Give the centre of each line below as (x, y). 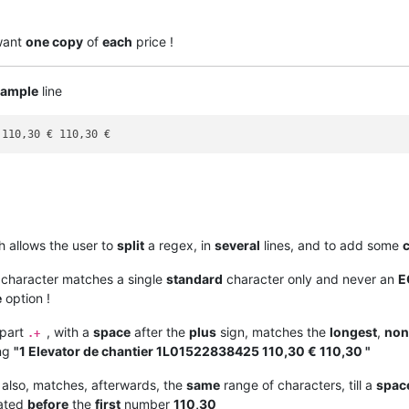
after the (160, 332)
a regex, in (179, 246)
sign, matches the (273, 332)
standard (194, 279)
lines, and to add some (331, 246)
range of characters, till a (298, 385)
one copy (54, 41)
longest (353, 332)
